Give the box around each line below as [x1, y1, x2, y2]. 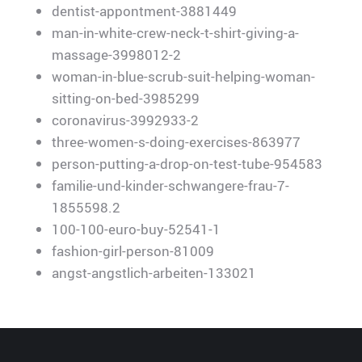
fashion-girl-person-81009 [52, 241, 214, 260]
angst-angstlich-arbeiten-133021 [52, 263, 256, 282]
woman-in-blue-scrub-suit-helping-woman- [52, 66, 315, 86]
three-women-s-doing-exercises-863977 [52, 132, 301, 151]
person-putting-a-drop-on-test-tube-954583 [52, 154, 322, 173]
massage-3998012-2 [52, 44, 181, 64]
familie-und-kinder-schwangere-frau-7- [52, 175, 289, 195]
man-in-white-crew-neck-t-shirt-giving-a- [52, 23, 299, 42]
